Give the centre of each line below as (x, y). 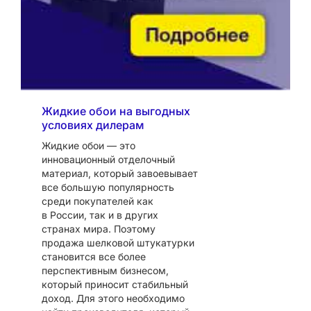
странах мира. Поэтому (99, 228)
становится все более (94, 256)
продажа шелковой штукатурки (118, 242)
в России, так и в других (100, 215)
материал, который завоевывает (120, 173)
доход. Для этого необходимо (113, 298)
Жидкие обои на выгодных (116, 111)
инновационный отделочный (108, 159)
